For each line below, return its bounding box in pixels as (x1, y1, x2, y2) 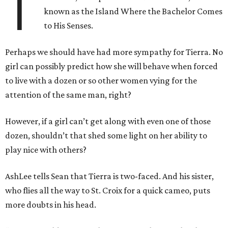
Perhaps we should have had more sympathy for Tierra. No (5, 47, 223, 58)
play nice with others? (5, 145, 87, 155)
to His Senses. (44, 20, 94, 31)
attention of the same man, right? (5, 90, 131, 100)
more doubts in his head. (5, 199, 96, 210)
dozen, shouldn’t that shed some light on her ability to (5, 130, 207, 141)
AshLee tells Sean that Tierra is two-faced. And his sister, (5, 171, 214, 182)
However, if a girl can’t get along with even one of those (5, 116, 211, 127)
